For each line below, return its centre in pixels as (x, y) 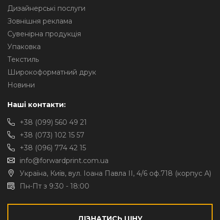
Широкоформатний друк (52, 72)
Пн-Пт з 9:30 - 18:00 (55, 186)
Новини (21, 85)
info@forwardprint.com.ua (64, 161)
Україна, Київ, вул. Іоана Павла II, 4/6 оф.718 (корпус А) (115, 173)
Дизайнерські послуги (46, 8)
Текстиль (23, 59)
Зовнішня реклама (40, 21)
